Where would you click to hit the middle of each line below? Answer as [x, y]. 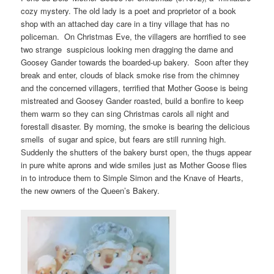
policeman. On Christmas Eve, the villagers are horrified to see [134, 37]
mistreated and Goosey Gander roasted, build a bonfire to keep [132, 101]
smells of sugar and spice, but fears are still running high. [125, 139]
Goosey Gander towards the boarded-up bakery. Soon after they [135, 62]
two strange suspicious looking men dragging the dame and [127, 50]
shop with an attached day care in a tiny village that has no [125, 24]
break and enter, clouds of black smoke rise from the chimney [131, 75]
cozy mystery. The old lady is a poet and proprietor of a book [129, 11]
